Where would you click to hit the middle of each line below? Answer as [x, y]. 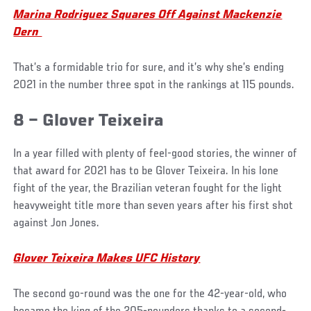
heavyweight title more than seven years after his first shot [153, 206]
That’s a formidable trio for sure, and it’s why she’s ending [149, 68]
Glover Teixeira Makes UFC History [107, 259]
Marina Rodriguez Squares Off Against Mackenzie [148, 16]
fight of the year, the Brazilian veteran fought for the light [148, 188]
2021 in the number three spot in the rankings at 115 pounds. [154, 86]
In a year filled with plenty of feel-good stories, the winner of [155, 154]
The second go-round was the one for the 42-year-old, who [150, 294]
